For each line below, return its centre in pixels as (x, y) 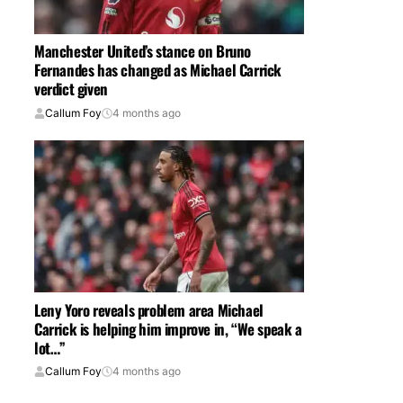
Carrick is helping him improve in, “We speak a (168, 328)
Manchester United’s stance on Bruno (143, 51)
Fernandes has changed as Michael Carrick (158, 70)
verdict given (71, 89)
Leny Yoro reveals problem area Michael (149, 309)
